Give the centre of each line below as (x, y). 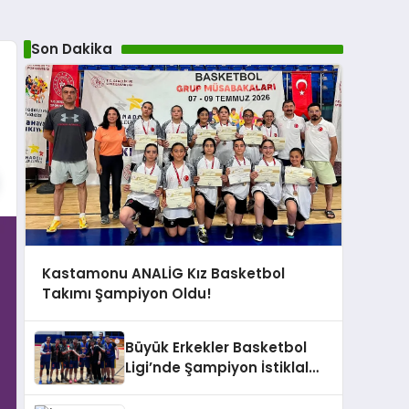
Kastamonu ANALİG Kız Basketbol (163, 273)
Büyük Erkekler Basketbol (216, 348)
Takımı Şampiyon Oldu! (126, 293)
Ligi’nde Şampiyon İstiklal (217, 368)
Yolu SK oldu (169, 388)
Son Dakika (71, 49)
